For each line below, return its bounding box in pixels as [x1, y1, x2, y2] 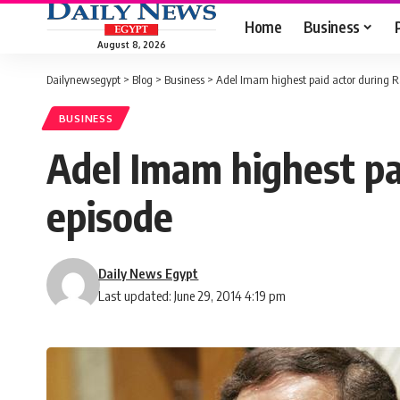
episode [46, 191, 173, 242]
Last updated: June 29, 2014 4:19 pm [98, 287, 287, 304]
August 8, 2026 [96, 38, 166, 50]
